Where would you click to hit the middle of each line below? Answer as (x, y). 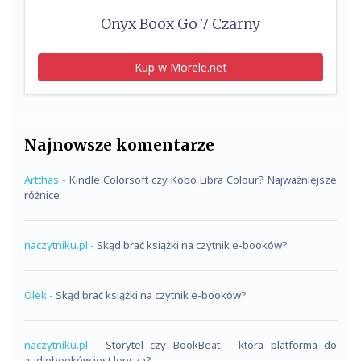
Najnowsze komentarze (119, 145)
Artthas (41, 179)
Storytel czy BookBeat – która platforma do (221, 344)
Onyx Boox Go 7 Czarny (180, 24)
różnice (42, 195)
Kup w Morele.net (180, 67)
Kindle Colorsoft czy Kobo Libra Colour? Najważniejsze (203, 179)
